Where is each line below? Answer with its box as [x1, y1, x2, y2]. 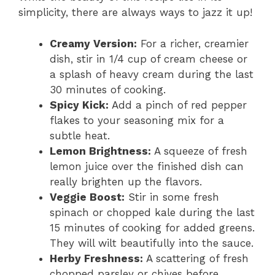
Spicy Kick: [50, 98, 109, 111]
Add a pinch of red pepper [109, 98, 247, 111]
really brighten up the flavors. [50, 175, 202, 188]
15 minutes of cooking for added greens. [50, 221, 255, 234]
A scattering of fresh [143, 252, 249, 265]
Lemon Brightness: [50, 144, 151, 157]
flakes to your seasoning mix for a [50, 114, 224, 126]
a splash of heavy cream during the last [50, 68, 254, 80]
